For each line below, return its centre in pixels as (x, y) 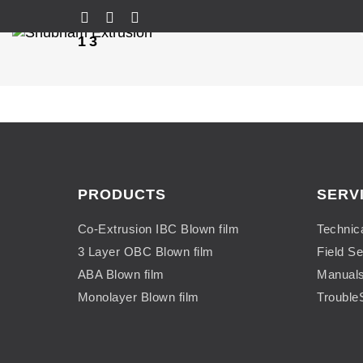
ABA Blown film (121, 274)
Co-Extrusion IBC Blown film (158, 229)
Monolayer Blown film (138, 297)
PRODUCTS (122, 194)
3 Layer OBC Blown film (145, 252)
